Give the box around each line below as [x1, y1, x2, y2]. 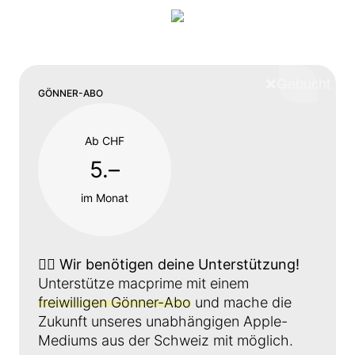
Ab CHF [85, 134, 124, 147]
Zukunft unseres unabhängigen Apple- [38, 313, 288, 330]
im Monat [81, 191, 128, 204]
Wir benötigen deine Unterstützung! [59, 256, 300, 273]
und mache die [191, 294, 292, 311]
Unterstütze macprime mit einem [38, 275, 249, 292]
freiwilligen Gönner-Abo [38, 294, 191, 311]
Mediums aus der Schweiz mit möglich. [38, 332, 293, 349]
